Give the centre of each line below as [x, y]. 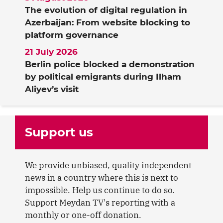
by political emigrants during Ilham [103, 76]
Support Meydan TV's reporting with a [100, 202]
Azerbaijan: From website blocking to [108, 23]
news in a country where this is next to [102, 177]
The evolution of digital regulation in [106, 10]
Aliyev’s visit [52, 89]
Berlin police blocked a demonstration [110, 64]
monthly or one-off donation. [83, 215]
